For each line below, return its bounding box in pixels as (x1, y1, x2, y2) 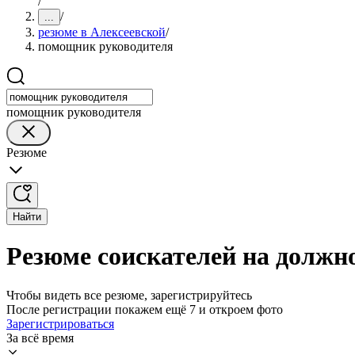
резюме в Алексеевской (38, 25, 166, 39)
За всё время (6, 330, 74, 345)
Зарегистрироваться (6, 316, 114, 330)
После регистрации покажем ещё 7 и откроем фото (6, 302, 283, 316)
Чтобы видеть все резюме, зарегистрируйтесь (6, 288, 252, 302)
